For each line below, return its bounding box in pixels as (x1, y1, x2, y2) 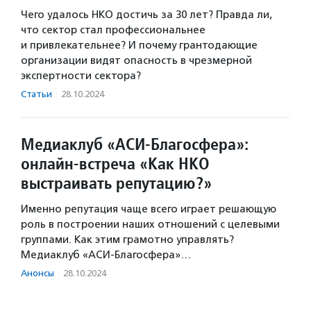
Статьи (21, 89, 52, 100)
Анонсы (21, 268, 54, 279)
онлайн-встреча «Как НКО (21, 153, 210, 175)
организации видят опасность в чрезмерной (21, 54, 252, 67)
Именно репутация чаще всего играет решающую (21, 203, 276, 216)
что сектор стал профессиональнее (21, 24, 205, 37)
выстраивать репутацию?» (21, 172, 212, 194)
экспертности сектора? (21, 69, 141, 83)
